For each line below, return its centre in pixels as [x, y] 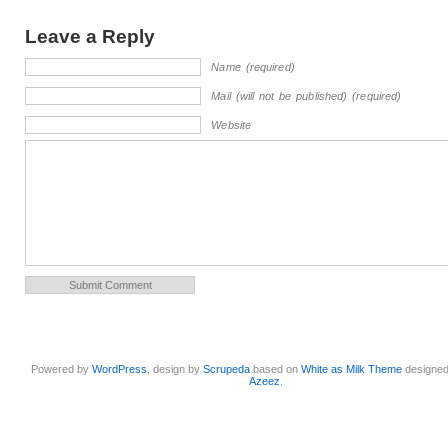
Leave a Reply [90, 37]
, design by [175, 369]
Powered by [62, 369]
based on [276, 369]
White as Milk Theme [352, 369]
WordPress [120, 369]
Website [231, 125]
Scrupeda [227, 369]
